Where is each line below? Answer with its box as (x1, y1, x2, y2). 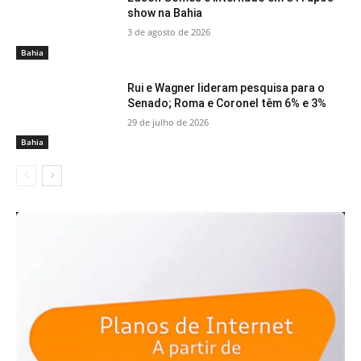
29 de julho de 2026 (127, 115, 210, 128)
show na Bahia (127, 6, 203, 20)
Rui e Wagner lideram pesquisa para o (127, 81, 326, 94)
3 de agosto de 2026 (127, 26, 211, 39)
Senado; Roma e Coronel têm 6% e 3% (127, 96, 327, 110)
